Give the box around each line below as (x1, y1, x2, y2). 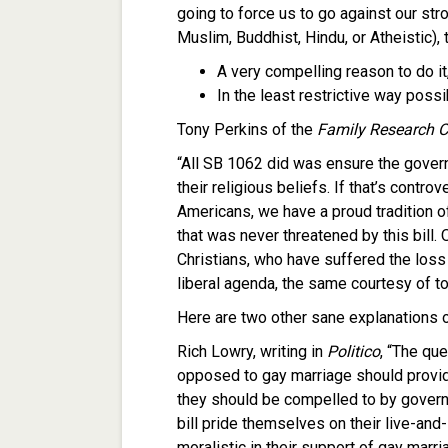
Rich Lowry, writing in (177, 342, 327, 362)
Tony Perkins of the (177, 120, 317, 140)
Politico (327, 342, 380, 362)
